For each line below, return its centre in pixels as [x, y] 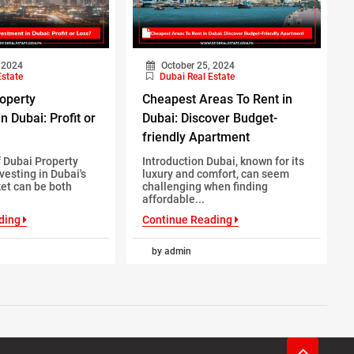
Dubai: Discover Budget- [209, 118]
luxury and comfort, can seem [215, 173]
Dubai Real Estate [197, 76]
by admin [171, 251]
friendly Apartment [196, 137]
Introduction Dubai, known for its [223, 161]
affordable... [173, 199]
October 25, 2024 [196, 65]
